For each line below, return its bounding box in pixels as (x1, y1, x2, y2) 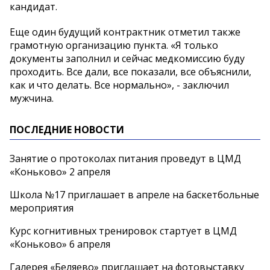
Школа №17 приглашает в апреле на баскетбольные (10, 188, 259, 202)
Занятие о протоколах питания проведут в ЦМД (10, 152, 241, 166)
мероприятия (10, 201, 74, 215)
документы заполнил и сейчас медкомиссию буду (10, 52, 245, 66)
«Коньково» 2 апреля (10, 165, 110, 179)
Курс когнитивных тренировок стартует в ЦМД (10, 224, 237, 238)
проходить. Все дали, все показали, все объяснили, (10, 65, 251, 79)
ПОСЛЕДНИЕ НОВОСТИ (10, 123, 124, 137)
